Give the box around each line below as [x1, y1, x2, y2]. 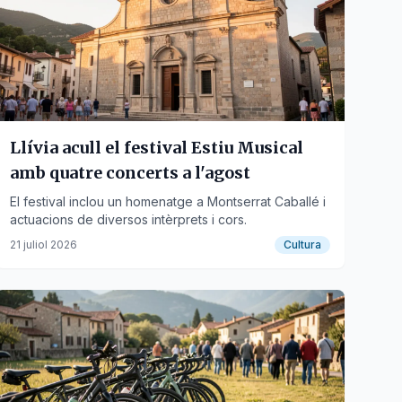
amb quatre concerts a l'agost [9, 162, 250, 183]
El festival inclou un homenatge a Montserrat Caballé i [9, 194, 326, 209]
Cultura [283, 238, 321, 251]
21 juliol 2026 [9, 238, 77, 251]
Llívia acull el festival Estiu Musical [9, 137, 303, 158]
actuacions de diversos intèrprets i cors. [9, 212, 247, 227]
